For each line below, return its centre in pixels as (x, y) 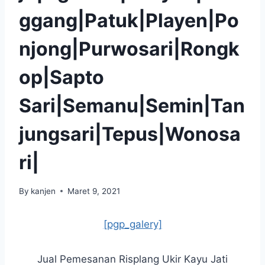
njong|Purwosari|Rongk (129, 49)
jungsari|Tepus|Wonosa (130, 134)
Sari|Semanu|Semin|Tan (132, 105)
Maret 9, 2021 (94, 191)
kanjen (43, 191)
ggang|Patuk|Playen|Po (129, 20)
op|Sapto (62, 77)
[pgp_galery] (132, 224)
